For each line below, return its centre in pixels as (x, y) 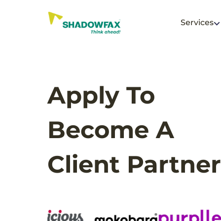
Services (197, 23)
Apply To (101, 95)
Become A (111, 129)
